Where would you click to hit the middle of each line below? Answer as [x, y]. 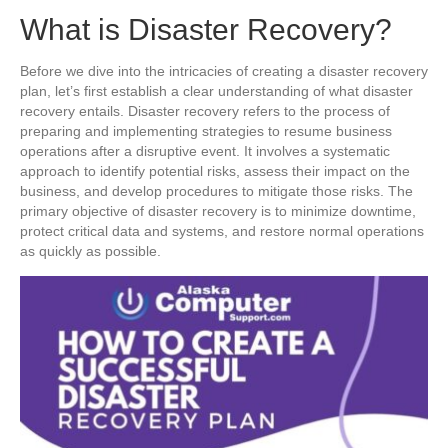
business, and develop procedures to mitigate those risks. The [216, 190]
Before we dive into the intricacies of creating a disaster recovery [224, 70]
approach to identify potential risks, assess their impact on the [215, 170]
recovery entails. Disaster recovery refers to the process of [205, 110]
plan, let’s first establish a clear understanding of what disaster [216, 90]
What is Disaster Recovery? [206, 29]
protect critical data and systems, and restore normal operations [222, 230]
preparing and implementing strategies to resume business [206, 130]
